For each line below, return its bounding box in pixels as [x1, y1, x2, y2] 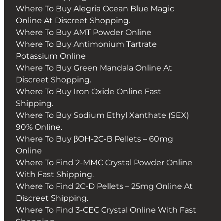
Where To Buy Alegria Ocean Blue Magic [16, 4, 174, 14]
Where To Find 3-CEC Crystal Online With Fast [16, 205, 196, 215]
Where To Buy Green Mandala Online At [16, 63, 172, 73]
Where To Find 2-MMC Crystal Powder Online [16, 158, 192, 168]
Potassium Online [16, 51, 86, 61]
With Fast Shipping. [16, 170, 94, 180]
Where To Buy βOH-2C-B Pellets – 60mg [16, 134, 173, 144]
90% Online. [16, 122, 62, 132]
